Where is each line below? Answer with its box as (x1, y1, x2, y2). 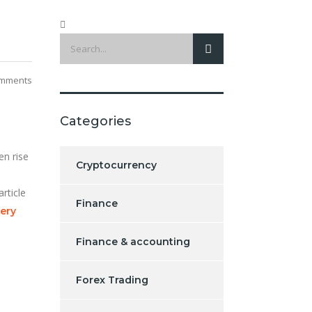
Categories (60, 113, 131, 129)
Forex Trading (76, 273, 148, 286)
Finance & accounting (76, 235, 190, 248)
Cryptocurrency (76, 158, 157, 171)
